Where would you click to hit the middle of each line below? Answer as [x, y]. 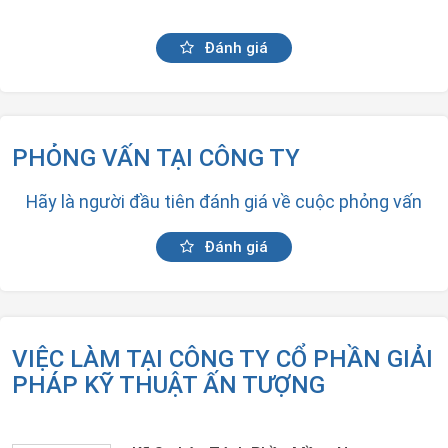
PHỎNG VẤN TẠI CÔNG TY [156, 157]
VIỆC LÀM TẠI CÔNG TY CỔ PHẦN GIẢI [222, 358]
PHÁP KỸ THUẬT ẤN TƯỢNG [168, 384]
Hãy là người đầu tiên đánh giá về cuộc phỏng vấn [224, 201]
